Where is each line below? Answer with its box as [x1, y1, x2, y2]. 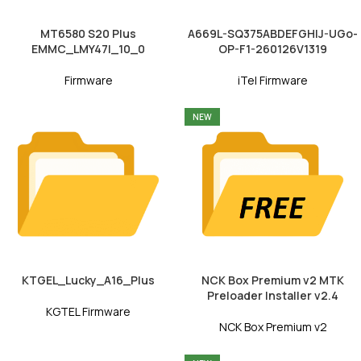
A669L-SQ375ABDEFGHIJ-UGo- [188, 26, 358, 42]
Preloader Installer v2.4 [207, 288, 338, 304]
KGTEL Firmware [46, 304, 131, 320]
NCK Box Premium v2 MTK [201, 272, 344, 288]
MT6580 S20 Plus [40, 26, 136, 42]
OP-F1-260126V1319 [218, 41, 327, 57]
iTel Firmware [238, 73, 308, 89]
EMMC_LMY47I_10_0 [31, 41, 145, 57]
